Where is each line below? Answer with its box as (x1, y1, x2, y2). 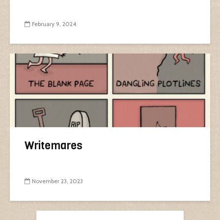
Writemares (25, 138, 82, 153)
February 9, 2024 (32, 20, 76, 27)
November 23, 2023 (32, 177, 83, 185)
